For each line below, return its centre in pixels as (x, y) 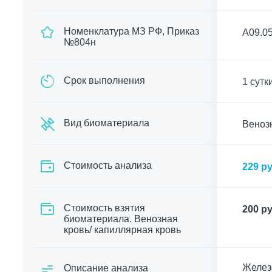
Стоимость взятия (104, 208)
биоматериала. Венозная (121, 219)
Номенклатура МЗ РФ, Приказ (131, 31)
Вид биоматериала (107, 123)
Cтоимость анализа (108, 165)
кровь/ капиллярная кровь (122, 230)
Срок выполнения (104, 80)
